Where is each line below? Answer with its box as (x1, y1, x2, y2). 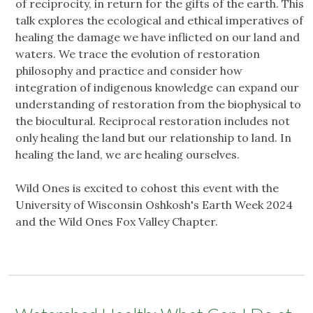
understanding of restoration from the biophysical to (15, 97, 301, 112)
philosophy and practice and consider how (15, 64, 242, 78)
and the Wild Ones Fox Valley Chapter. (15, 214, 221, 229)
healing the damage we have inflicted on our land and (15, 30, 300, 45)
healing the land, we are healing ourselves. (15, 147, 240, 162)
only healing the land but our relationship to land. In (15, 131, 291, 145)
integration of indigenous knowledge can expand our (15, 80, 299, 95)
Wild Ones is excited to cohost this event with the (15, 181, 279, 196)
